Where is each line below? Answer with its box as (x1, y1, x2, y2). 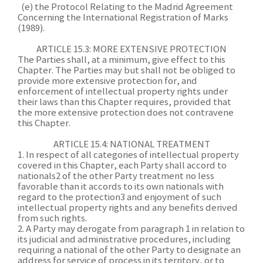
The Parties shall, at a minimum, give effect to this (18, 55, 225, 65)
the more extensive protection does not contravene (18, 108, 234, 118)
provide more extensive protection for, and (18, 76, 197, 86)
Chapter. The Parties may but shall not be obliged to (18, 66, 235, 76)
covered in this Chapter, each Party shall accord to (18, 161, 227, 171)
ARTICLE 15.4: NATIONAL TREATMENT (53, 140, 210, 150)
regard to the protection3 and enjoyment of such (18, 193, 221, 203)
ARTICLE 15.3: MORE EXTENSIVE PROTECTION (36, 45, 227, 55)
